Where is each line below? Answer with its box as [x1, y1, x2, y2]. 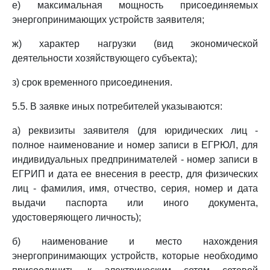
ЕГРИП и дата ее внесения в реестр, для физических [12, 169, 258, 179]
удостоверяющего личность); [12, 212, 141, 222]
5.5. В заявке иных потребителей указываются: [12, 101, 222, 111]
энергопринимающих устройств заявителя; [12, 14, 204, 25]
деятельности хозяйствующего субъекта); [12, 53, 197, 63]
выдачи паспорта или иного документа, [12, 198, 258, 208]
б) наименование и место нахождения [12, 236, 258, 246]
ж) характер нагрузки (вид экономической [12, 39, 258, 49]
